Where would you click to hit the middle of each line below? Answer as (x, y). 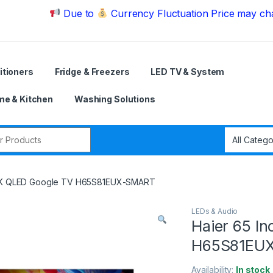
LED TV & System (188, 71)
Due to (50, 13)
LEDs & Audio (215, 211)
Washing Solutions (115, 99)
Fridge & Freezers (92, 71)
